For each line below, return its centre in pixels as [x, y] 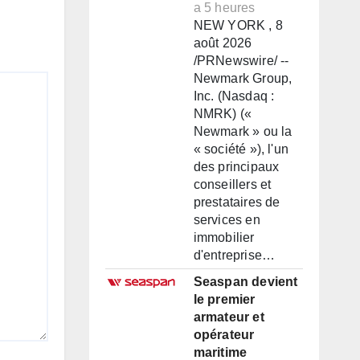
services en [227, 220]
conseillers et [232, 185]
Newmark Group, [243, 79]
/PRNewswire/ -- [241, 61]
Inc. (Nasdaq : [234, 96]
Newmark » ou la [243, 132]
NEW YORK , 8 [238, 26]
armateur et [229, 317]
